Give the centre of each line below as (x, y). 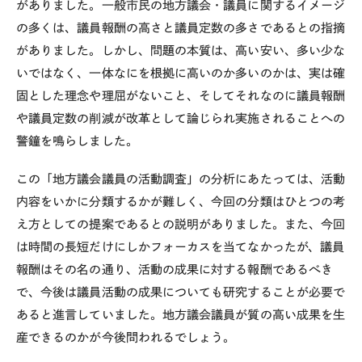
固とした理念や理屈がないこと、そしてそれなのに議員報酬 (181, 95)
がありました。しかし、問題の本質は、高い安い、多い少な (181, 50)
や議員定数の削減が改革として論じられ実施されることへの (181, 118)
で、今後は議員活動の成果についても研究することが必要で (181, 292)
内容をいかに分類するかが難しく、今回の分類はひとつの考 (181, 201)
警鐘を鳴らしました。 (77, 141)
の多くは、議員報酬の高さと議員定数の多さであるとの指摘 (181, 27)
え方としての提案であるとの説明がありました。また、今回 (181, 224)
